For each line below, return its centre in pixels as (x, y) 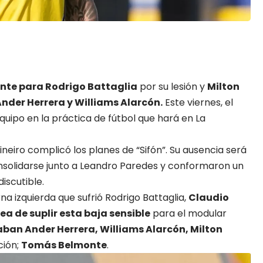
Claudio (209, 197)
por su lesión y (172, 86)
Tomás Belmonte (64, 245)
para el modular (188, 213)
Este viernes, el (198, 102)
